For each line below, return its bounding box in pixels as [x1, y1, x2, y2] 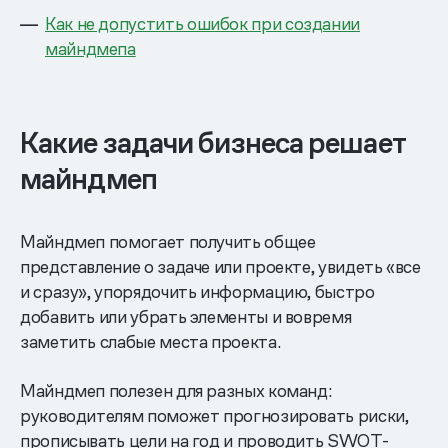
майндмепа [45, 37, 136, 61]
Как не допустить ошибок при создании [45, 12, 361, 36]
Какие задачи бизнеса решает [20, 124, 406, 163]
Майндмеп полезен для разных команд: [20, 379, 332, 403]
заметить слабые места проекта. [20, 330, 281, 354]
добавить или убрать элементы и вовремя [20, 305, 352, 329]
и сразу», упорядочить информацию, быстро [20, 280, 375, 304]
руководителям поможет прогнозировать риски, [20, 404, 409, 428]
